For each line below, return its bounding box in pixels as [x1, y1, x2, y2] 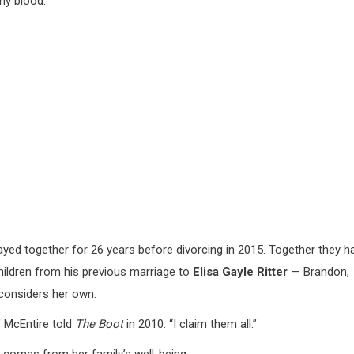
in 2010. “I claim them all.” [123, 317, 257, 332]
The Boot [75, 317, 123, 332]
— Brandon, [288, 265, 349, 280]
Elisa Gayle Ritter [193, 265, 288, 280]
